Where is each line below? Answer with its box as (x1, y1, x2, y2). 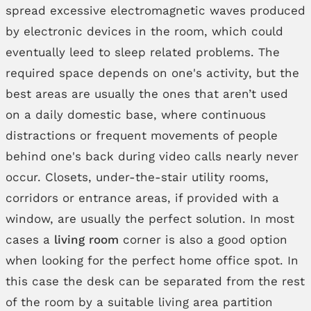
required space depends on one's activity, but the (5, 64, 299, 82)
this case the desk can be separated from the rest (5, 272, 305, 290)
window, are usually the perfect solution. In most (5, 210, 294, 228)
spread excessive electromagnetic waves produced (5, 1, 305, 19)
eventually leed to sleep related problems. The (5, 43, 280, 61)
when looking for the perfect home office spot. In (5, 251, 299, 269)
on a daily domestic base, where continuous (5, 106, 266, 124)
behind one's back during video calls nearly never (5, 147, 299, 165)
